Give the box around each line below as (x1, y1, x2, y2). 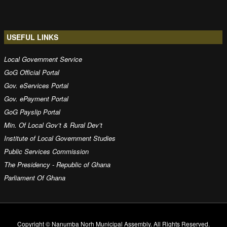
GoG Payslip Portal (4, 107, 60, 117)
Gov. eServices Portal (4, 81, 68, 91)
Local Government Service (4, 54, 82, 64)
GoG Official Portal (4, 67, 59, 78)
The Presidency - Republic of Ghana (4, 160, 110, 170)
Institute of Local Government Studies (4, 133, 116, 143)
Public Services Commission (4, 146, 89, 157)
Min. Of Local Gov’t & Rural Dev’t (4, 120, 102, 130)
